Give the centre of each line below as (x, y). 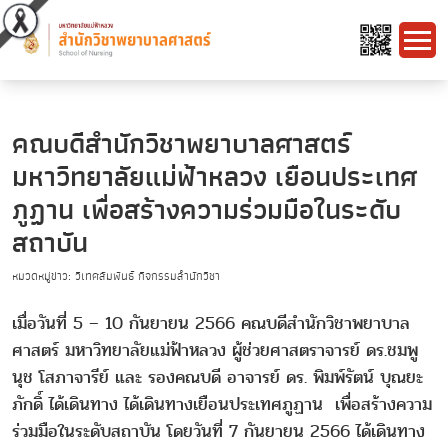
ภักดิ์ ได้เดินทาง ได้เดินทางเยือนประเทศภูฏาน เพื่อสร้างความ (222, 404)
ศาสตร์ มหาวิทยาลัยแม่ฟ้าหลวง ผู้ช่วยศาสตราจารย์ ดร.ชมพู (215, 350)
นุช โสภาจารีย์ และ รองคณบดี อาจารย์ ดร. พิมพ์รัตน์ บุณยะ (217, 377)
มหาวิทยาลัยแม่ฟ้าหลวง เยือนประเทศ (214, 177)
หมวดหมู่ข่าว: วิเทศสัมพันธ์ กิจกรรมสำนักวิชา (116, 276)
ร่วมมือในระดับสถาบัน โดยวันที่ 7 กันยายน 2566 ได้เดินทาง (218, 431)
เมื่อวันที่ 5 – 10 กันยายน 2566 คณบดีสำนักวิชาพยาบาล (211, 323)
